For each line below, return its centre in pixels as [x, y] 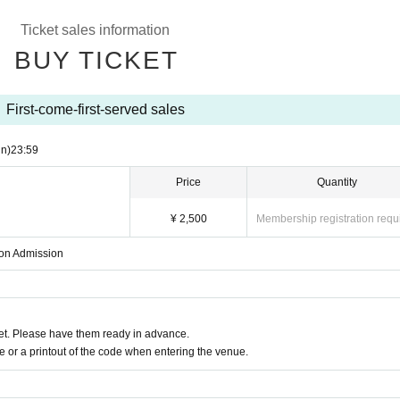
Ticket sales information [95, 30]
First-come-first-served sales [95, 109]
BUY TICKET [96, 60]
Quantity [337, 182]
